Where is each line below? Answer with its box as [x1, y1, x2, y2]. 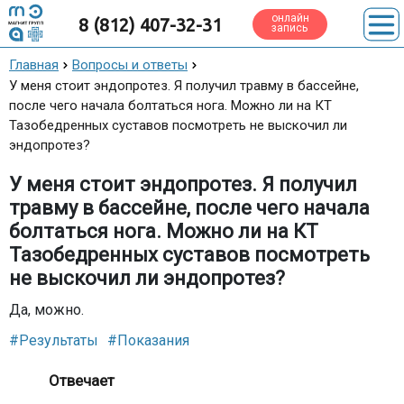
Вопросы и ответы [72, 57, 188, 73]
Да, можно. [9, 301, 84, 318]
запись [271, 22, 308, 34]
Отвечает [48, 372, 115, 390]
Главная [9, 57, 59, 73]
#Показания [107, 332, 189, 349]
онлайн [271, 12, 310, 24]
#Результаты [9, 332, 98, 349]
